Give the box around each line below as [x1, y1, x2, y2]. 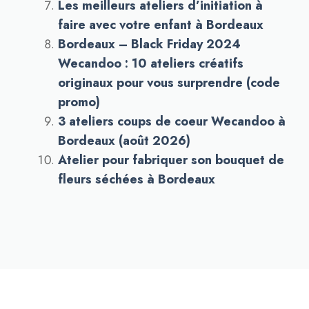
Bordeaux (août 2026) [58, 132, 190, 150]
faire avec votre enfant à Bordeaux [58, 16, 263, 34]
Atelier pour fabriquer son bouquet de [58, 151, 284, 169]
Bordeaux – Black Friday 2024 [58, 35, 241, 53]
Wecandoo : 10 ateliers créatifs [58, 54, 243, 72]
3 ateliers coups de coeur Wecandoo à [58, 112, 286, 130]
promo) [58, 93, 100, 111]
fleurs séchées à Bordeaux [58, 170, 215, 188]
